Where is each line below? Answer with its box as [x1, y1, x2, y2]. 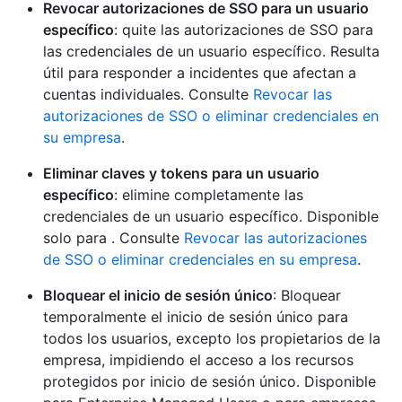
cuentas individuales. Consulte [43, 84, 253, 103]
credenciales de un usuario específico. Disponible [43, 206, 379, 225]
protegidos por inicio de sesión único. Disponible [43, 371, 376, 390]
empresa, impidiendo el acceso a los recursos [43, 350, 354, 369]
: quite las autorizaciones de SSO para [114, 20, 373, 39]
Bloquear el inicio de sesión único [43, 285, 273, 304]
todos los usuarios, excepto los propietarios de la [43, 328, 380, 347]
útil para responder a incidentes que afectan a [43, 63, 356, 82]
